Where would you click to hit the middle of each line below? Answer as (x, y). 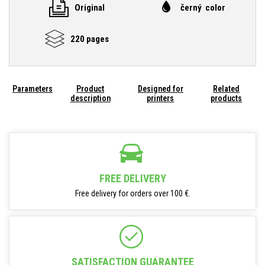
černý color (203, 7)
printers (161, 98)
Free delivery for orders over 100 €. (132, 193)
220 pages (89, 39)
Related (227, 89)
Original (89, 7)
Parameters (33, 89)
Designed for (160, 89)
